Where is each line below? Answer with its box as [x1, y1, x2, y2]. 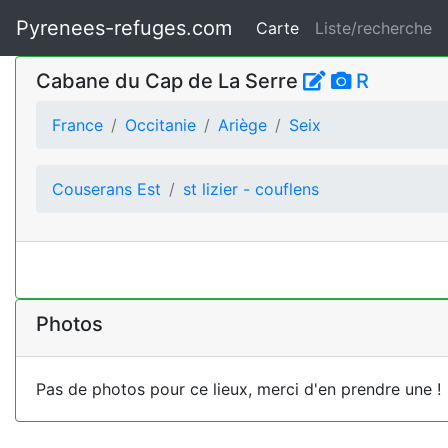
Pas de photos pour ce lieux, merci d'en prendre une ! [36, 379, 441, 399]
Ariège [218, 115, 267, 135]
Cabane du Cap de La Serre [36, 69, 303, 93]
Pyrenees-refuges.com [16, 16, 232, 40]
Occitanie [125, 115, 196, 135]
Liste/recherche [315, 18, 432, 38]
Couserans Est [52, 179, 161, 199]
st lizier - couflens [183, 179, 319, 199]
